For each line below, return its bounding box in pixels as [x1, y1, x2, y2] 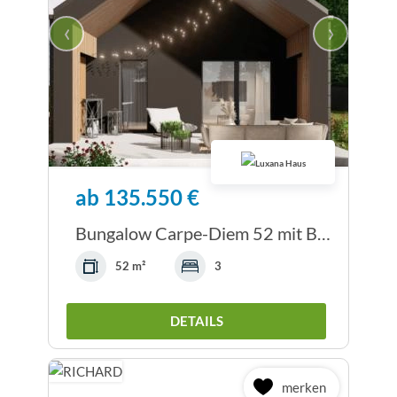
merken [282, 378, 326, 395]
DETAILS [169, 313, 223, 330]
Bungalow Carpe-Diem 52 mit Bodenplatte [317, 222, 331, 245]
